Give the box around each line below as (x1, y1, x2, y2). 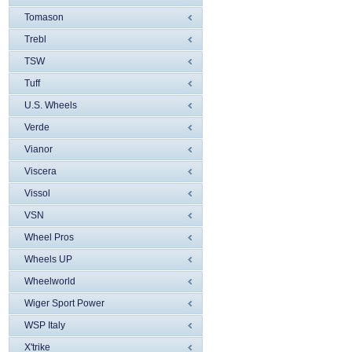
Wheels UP (24, 254, 72, 265)
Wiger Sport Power (24, 298, 104, 309)
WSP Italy (24, 320, 65, 331)
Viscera (24, 166, 57, 177)
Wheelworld (24, 276, 75, 287)
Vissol (24, 188, 50, 199)
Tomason (24, 12, 64, 23)
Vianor (24, 144, 53, 155)
